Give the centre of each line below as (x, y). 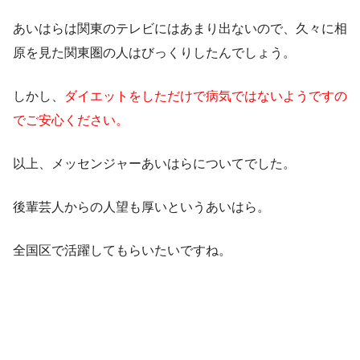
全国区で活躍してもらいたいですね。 (122, 250)
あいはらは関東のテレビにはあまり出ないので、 (154, 28)
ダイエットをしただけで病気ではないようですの (206, 96)
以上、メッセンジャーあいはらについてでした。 (154, 163)
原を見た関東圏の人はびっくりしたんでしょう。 (154, 52)
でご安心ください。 (71, 120)
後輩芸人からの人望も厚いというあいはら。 (141, 207)
